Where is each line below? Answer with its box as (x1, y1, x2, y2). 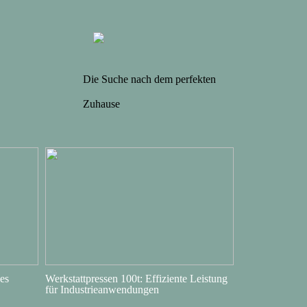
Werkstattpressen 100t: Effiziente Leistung (45, 273, 228, 284)
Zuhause (83, 98, 120, 110)
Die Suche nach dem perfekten (83, 73, 216, 85)
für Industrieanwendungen (45, 284, 160, 295)
